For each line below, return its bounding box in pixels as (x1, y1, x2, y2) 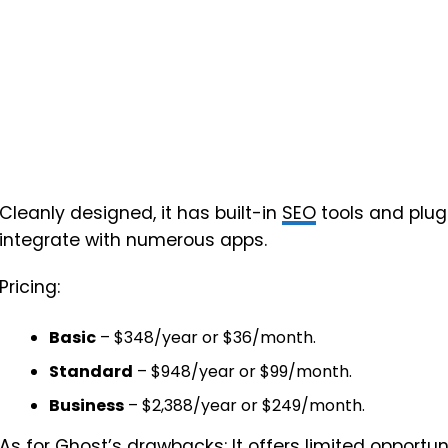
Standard (49, 360, 133, 383)
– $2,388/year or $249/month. (124, 394, 365, 417)
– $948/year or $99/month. (133, 360, 352, 383)
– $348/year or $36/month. (96, 326, 316, 349)
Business (49, 394, 124, 417)
